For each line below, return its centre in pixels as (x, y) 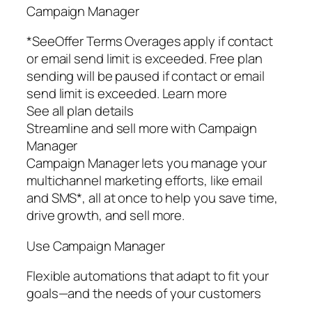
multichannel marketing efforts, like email (145, 181)
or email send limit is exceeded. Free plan (145, 59)
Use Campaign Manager (96, 245)
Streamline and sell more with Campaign (142, 128)
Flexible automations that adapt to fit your (148, 276)
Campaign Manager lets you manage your (147, 163)
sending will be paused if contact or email (146, 76)
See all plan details (80, 111)
